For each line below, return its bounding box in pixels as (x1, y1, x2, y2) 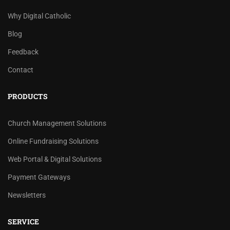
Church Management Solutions (8, 119, 106, 127)
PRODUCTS (8, 91, 48, 101)
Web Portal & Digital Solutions (8, 155, 102, 163)
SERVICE (8, 216, 39, 226)
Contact (8, 65, 33, 74)
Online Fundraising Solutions (8, 137, 99, 145)
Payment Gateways (8, 172, 70, 181)
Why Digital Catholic (8, 11, 71, 20)
